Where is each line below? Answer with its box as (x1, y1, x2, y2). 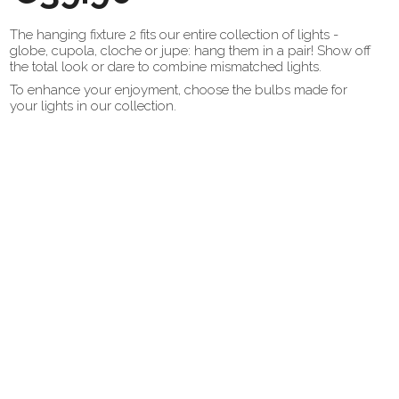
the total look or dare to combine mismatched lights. (10, 59, 322, 75)
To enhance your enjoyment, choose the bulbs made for (10, 82, 347, 98)
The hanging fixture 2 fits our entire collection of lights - (10, 27, 338, 43)
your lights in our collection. (10, 98, 176, 114)
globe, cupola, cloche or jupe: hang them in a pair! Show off (10, 43, 370, 59)
